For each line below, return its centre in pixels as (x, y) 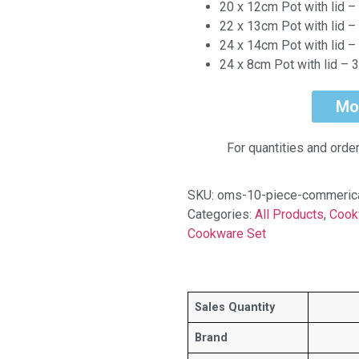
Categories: (221, 214)
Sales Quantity (235, 307)
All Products (289, 214)
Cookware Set (227, 233)
